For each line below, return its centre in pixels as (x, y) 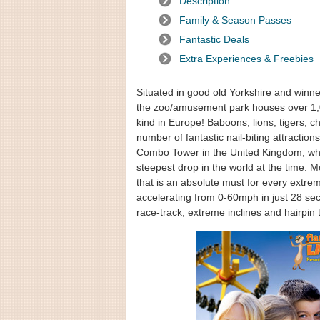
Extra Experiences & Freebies (246, 59)
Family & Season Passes (235, 20)
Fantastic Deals (214, 39)
